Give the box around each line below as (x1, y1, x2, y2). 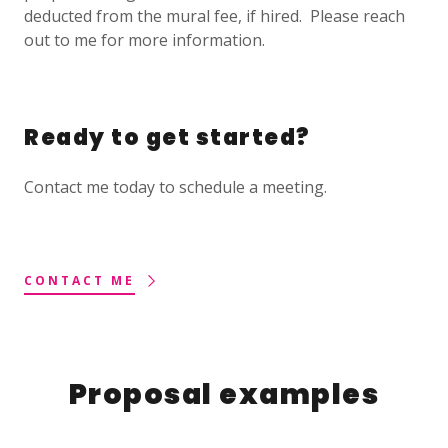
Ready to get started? (24, 121, 310, 153)
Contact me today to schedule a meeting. (24, 175, 327, 198)
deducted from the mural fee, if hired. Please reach (24, 4, 405, 27)
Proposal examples (68, 374, 380, 414)
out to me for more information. (24, 28, 265, 51)
